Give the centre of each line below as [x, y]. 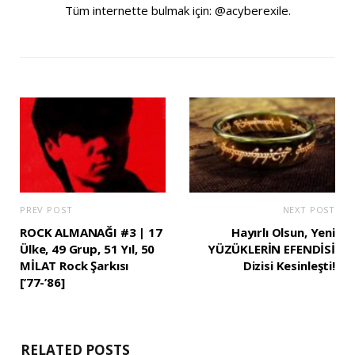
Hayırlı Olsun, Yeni [283, 232]
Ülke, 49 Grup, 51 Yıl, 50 [88, 248]
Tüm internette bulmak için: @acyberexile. [177, 10]
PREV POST [46, 209]
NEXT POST [309, 209]
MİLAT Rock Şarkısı [74, 265]
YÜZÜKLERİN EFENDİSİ [271, 248]
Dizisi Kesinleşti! [289, 265]
